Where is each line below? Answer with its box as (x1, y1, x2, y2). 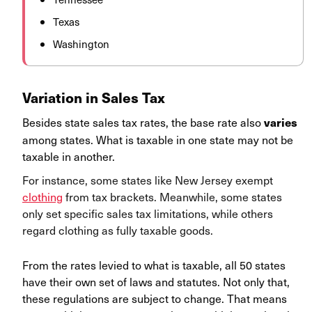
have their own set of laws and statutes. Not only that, (22, 273, 290, 290)
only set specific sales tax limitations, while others (22, 205, 273, 222)
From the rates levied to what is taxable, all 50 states (22, 256, 286, 274)
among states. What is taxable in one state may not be (22, 131, 293, 148)
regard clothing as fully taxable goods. (22, 221, 213, 239)
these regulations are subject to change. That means (22, 290, 287, 307)
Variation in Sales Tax (22, 87, 165, 108)
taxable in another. (22, 148, 115, 165)
